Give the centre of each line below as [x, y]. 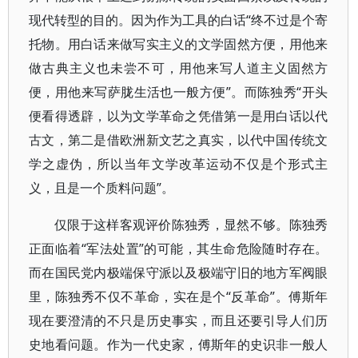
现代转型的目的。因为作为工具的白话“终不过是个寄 [179, 20]
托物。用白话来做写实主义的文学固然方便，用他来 [179, 44]
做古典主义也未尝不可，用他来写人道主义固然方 [179, 68]
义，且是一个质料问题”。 [101, 188]
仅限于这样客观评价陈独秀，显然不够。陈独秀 [191, 225]
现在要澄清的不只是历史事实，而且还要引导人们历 [179, 320]
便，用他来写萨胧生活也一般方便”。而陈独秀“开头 [179, 92]
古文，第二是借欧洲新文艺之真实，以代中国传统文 [179, 140]
